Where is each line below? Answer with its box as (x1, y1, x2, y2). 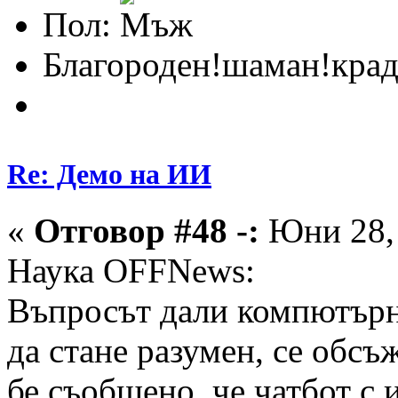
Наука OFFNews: (7, 251, 255, 290)
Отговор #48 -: (34, 211, 259, 250)
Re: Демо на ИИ (7, 157, 211, 190)
